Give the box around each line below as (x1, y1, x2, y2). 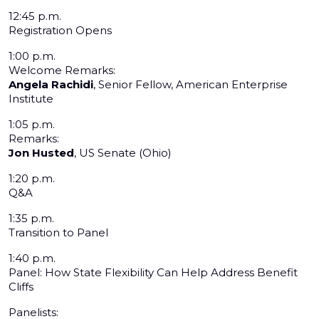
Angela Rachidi (9, 78, 93, 92)
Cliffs (9, 280, 33, 294)
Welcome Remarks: (9, 63, 115, 78)
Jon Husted (9, 146, 74, 160)
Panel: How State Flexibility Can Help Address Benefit (9, 266, 298, 280)
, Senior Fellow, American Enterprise (93, 78, 288, 92)
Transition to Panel (9, 226, 108, 240)
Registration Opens (9, 23, 112, 38)
